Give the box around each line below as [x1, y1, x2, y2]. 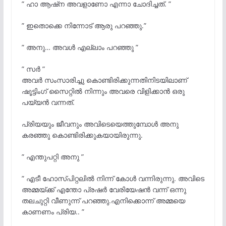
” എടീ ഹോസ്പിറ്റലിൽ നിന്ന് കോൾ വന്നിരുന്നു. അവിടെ [21, 173, 204, 183]
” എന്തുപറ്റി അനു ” [21, 151, 84, 161]
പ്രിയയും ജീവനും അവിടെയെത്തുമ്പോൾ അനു [21, 119, 179, 129]
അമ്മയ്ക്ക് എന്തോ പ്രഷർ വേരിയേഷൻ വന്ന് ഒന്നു [21, 184, 186, 194]
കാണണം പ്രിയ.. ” [21, 206, 84, 216]
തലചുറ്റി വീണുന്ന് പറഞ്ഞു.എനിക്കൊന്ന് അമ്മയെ [21, 195, 185, 205]
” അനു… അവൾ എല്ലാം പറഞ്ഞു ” [21, 42, 138, 52]
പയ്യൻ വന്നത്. [21, 97, 75, 107]
